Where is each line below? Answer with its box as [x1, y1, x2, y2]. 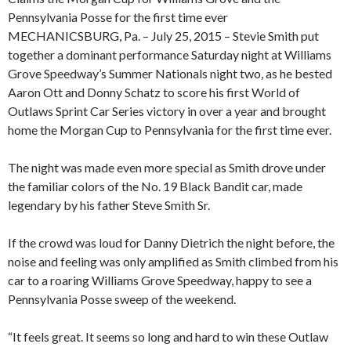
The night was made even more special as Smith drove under [8, 160, 326, 175]
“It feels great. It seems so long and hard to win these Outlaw [8, 329, 328, 345]
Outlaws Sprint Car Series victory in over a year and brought [8, 103, 326, 119]
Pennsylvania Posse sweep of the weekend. [8, 291, 236, 307]
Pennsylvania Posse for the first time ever [8, 9, 228, 25]
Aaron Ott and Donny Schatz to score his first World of [8, 85, 300, 100]
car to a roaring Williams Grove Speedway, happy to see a [8, 273, 312, 288]
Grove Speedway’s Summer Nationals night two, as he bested [8, 66, 332, 81]
